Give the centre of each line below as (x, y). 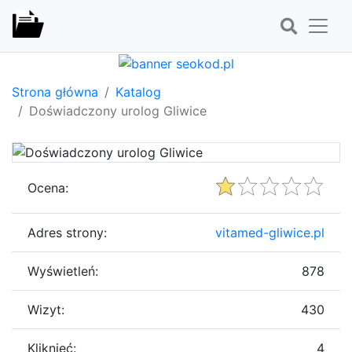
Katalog (138, 92)
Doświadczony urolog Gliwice (118, 110)
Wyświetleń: (63, 271)
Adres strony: (67, 232)
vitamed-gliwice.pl (270, 232)
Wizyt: (46, 309)
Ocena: (48, 187)
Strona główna (55, 92)
